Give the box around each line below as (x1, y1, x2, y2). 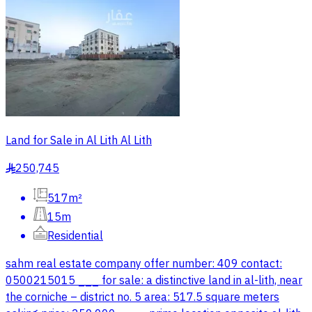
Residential (47, 228, 103, 245)
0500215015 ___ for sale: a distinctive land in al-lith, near (6, 272, 302, 290)
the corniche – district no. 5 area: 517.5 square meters (6, 289, 279, 306)
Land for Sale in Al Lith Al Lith (6, 132, 152, 150)
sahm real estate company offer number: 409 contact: (6, 256, 282, 273)
